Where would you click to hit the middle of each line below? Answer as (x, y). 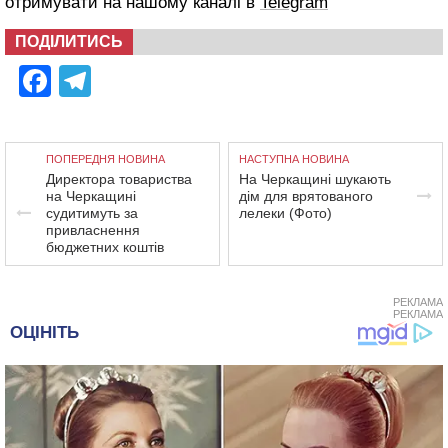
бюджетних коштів (105, 247)
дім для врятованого (306, 196)
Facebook (122, 81)
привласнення (93, 230)
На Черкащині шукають (315, 179)
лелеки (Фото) (286, 213)
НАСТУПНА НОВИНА (294, 159)
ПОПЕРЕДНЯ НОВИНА (105, 159)
